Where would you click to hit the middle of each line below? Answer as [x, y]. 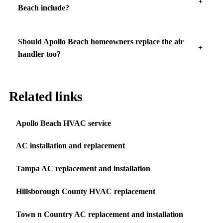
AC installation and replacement [70, 146]
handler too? [39, 54]
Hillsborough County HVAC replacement [85, 191]
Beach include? [43, 7]
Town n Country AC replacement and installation [99, 214]
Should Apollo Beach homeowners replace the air [101, 42]
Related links [46, 97]
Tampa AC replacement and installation [83, 169]
